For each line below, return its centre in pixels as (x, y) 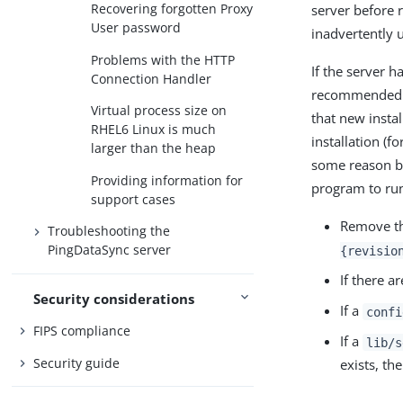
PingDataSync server (110, 250)
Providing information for (167, 180)
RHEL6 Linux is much (154, 130)
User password (136, 28)
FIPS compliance (82, 331)
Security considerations (114, 298)
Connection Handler (152, 78)
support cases (134, 199)
